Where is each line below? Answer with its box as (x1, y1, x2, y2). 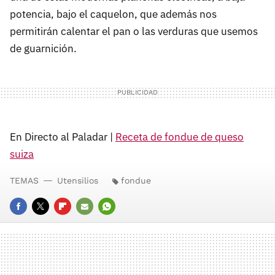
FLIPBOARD (54, 219, 100, 228)
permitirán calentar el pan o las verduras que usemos (10, 25, 258, 39)
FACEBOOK (10, 219, 53, 228)
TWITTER (32, 219, 69, 228)
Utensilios (57, 176, 98, 186)
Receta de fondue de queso (115, 130, 244, 144)
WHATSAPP (98, 219, 144, 228)
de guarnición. (10, 42, 77, 56)
